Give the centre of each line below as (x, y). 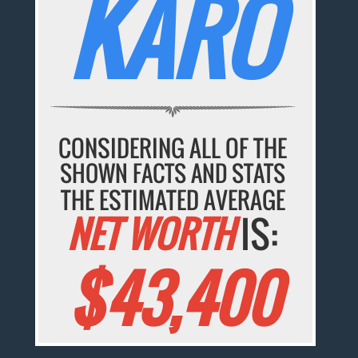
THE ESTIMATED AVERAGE (173, 200)
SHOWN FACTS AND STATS (173, 173)
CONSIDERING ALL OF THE (173, 148)
